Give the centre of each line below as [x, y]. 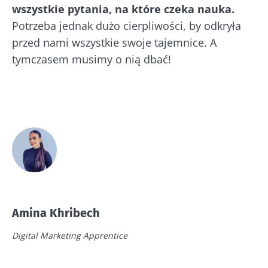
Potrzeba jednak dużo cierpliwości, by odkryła [127, 26]
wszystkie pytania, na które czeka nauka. [123, 9]
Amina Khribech [56, 213]
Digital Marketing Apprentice [70, 236]
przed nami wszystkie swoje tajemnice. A [114, 43]
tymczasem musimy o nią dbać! [92, 60]
